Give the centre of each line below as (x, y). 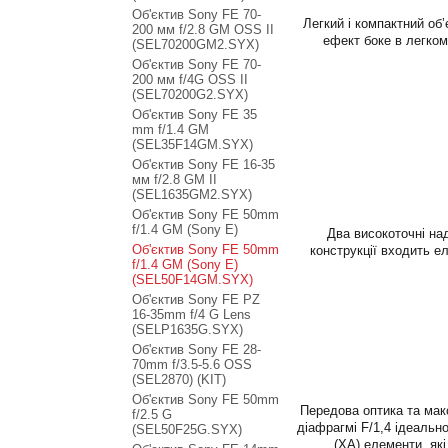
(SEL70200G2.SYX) (190, 94)
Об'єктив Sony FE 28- (196, 349)
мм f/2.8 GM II (174, 179)
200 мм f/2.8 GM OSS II (203, 29)
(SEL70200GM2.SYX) (195, 44)
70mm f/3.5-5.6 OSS (192, 364)
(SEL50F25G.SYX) (187, 429)
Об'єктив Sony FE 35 (194, 114)
